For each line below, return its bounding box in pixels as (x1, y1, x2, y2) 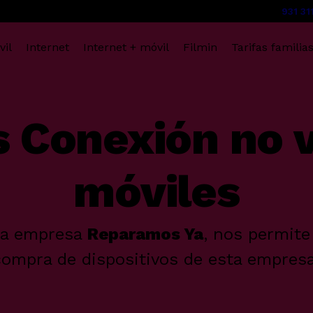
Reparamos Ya (87, 224, 203, 244)
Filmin (182, 41, 217, 54)
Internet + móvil (82, 41, 169, 54)
